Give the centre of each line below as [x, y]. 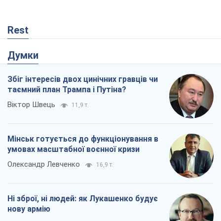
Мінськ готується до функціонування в [83, 139]
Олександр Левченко [44, 165]
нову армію [29, 209]
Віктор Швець [31, 105]
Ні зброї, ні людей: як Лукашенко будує [83, 199]
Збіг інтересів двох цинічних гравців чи [83, 79]
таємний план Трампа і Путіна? [67, 90]
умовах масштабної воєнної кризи [74, 149]
